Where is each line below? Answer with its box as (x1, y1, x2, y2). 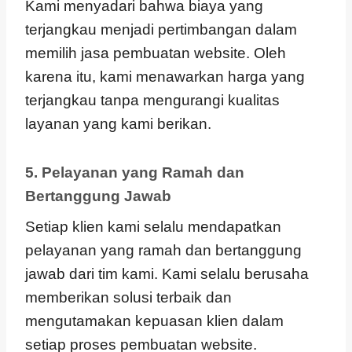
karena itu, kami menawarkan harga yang (25, 68, 305, 85)
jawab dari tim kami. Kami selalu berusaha (25, 266, 309, 282)
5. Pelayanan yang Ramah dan (25, 163, 244, 181)
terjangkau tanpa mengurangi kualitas (25, 91, 280, 108)
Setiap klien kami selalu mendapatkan (25, 218, 281, 235)
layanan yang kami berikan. (25, 115, 211, 132)
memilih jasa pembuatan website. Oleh (25, 44, 286, 61)
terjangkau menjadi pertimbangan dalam (25, 20, 297, 38)
